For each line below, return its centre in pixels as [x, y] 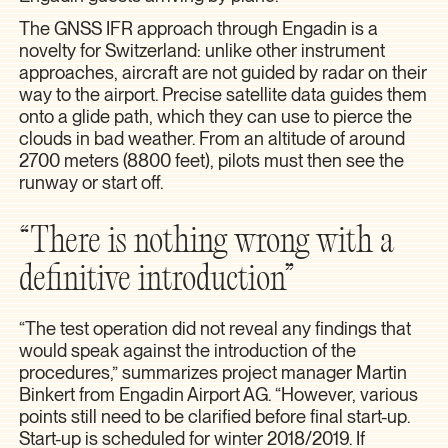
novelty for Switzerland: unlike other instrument [202, 49]
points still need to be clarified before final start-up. [215, 415]
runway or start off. [91, 181]
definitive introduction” [157, 281]
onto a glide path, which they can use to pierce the [216, 115]
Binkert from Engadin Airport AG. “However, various [219, 393]
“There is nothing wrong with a [206, 243]
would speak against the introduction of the [188, 349]
